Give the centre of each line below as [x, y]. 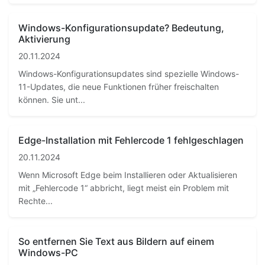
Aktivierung [44, 39]
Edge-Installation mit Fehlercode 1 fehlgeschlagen [131, 140]
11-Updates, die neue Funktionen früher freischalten [119, 87]
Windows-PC [48, 253]
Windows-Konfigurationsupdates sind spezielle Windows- [129, 74]
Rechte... [35, 201]
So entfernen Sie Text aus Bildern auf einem [116, 242]
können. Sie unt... [52, 100]
